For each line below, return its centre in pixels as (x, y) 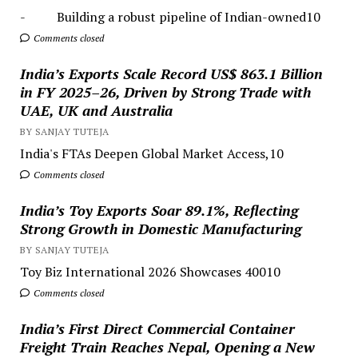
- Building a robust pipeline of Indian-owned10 (170, 16)
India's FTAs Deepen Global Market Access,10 (151, 153)
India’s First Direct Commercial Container (157, 328)
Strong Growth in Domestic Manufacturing (160, 228)
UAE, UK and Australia (96, 110)
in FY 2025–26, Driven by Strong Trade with (165, 91)
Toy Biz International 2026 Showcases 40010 (150, 271)
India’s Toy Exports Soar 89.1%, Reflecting (159, 210)
